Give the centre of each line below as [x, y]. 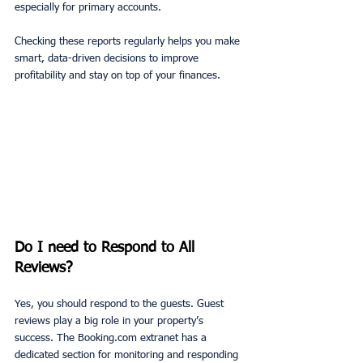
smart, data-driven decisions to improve [108, 59]
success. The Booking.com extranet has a [112, 339]
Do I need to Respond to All [107, 248]
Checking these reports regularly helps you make [129, 42]
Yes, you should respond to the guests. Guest [121, 305]
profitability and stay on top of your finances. [117, 76]
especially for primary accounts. [90, 8]
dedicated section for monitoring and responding [128, 356]
